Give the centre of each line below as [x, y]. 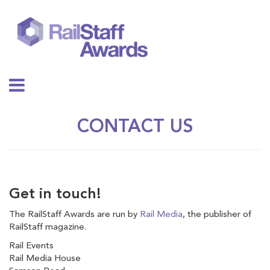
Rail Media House [45, 259]
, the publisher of [217, 215]
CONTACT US [135, 127]
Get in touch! [55, 195]
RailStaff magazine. [48, 228]
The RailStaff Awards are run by [74, 215]
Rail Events [31, 246]
